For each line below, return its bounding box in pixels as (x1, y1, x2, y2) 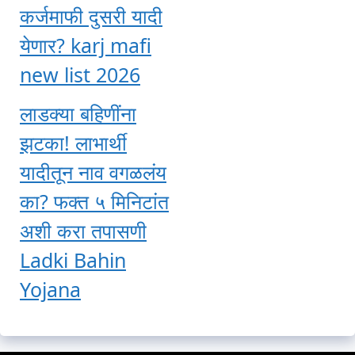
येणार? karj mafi (20, 31, 151, 59)
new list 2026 (20, 60, 140, 88)
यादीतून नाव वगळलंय (20, 158, 166, 186)
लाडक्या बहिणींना (20, 100, 136, 128)
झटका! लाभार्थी (20, 129, 127, 157)
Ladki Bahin (20, 246, 126, 274)
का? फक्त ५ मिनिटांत (20, 188, 169, 216)
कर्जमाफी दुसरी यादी (20, 2, 162, 29)
